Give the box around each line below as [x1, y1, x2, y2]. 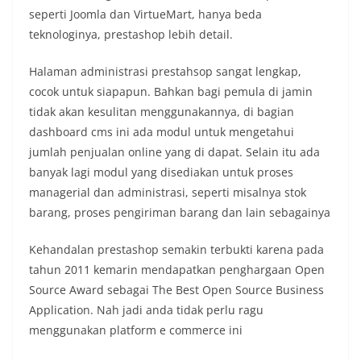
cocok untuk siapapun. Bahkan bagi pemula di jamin [29, 84, 313, 100]
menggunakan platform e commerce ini [29, 322, 243, 338]
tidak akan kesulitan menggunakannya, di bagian [29, 104, 294, 120]
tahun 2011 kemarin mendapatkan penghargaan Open [29, 262, 325, 278]
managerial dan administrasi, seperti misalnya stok [29, 185, 306, 201]
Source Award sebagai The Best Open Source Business [29, 282, 324, 298]
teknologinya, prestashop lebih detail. [29, 27, 233, 43]
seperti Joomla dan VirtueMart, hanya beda [29, 6, 262, 23]
